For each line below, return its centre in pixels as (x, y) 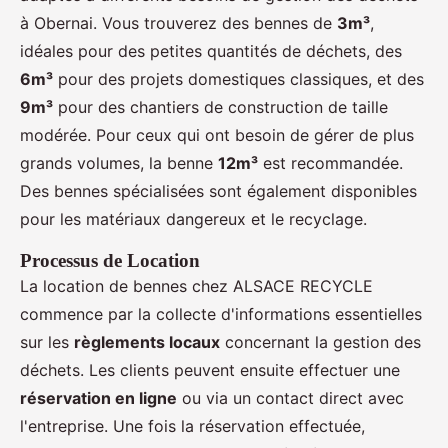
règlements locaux (147, 341)
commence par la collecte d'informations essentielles (221, 313)
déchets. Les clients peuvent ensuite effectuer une (210, 369)
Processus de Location (110, 260)
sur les (47, 341)
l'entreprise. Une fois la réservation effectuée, (192, 425)
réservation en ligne (98, 397)
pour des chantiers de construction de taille (220, 106)
